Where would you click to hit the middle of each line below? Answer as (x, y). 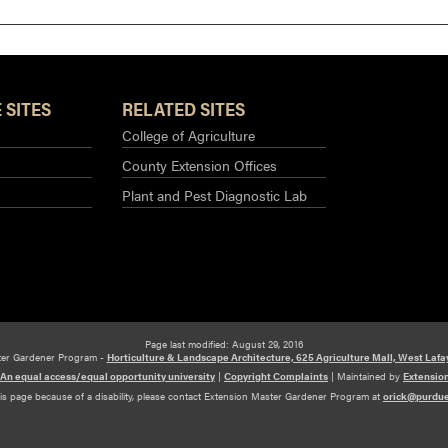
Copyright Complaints (276, 375)
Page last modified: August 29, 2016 (224, 344)
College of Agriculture (188, 134)
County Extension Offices (199, 164)
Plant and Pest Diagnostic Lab (214, 194)
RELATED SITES (183, 108)
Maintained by (370, 375)
